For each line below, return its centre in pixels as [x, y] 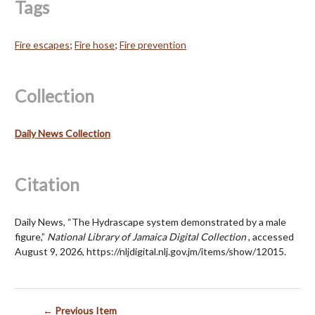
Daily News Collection [63, 133]
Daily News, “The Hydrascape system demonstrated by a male [150, 221]
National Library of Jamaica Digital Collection [148, 236]
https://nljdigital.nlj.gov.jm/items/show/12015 [185, 251]
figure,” [31, 236]
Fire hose [95, 44]
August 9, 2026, [51, 251]
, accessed [271, 236]
